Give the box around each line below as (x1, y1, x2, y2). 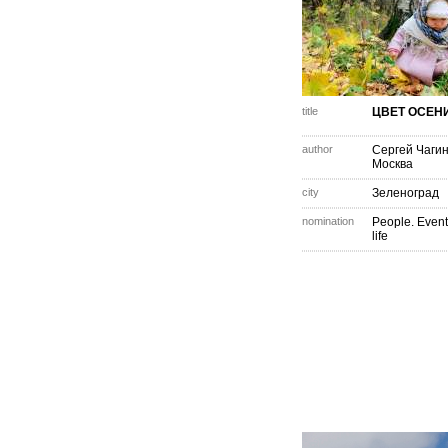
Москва (372, 157, 413, 171)
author (302, 143, 333, 155)
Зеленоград (372, 186, 439, 200)
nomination (302, 215, 354, 227)
